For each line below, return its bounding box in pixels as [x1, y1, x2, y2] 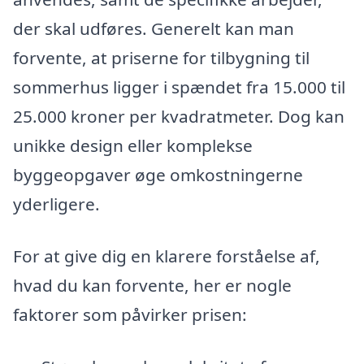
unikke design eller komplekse [13, 134, 253, 158]
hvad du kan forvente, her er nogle [13, 273, 292, 297]
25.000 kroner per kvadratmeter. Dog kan [13, 105, 344, 128]
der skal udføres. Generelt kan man [13, 17, 294, 41]
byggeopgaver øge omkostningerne [13, 163, 303, 187]
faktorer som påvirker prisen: [13, 302, 247, 326]
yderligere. [13, 193, 100, 216]
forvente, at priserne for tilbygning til [13, 46, 310, 70]
